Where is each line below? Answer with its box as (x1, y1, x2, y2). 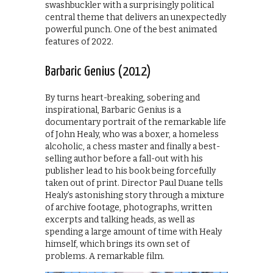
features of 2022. (45, 36, 113, 47)
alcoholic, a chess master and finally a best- (45, 141, 220, 152)
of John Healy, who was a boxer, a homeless (45, 129, 219, 140)
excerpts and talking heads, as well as (45, 214, 195, 225)
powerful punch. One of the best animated (45, 24, 217, 35)
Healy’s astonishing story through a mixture (45, 190, 224, 200)
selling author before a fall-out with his (45, 153, 203, 164)
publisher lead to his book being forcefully (45, 165, 216, 176)
